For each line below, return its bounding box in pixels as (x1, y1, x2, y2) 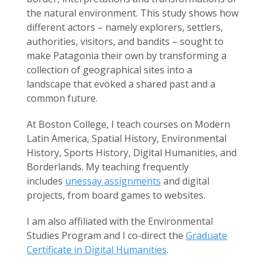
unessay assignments (65, 174, 161, 188)
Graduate (186, 229, 227, 242)
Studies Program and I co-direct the (27, 229, 186, 242)
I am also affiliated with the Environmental (27, 215, 213, 228)
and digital (161, 174, 209, 188)
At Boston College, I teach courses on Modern (27, 118, 230, 131)
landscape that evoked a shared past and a (27, 77, 215, 91)
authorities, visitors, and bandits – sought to (27, 35, 224, 48)
